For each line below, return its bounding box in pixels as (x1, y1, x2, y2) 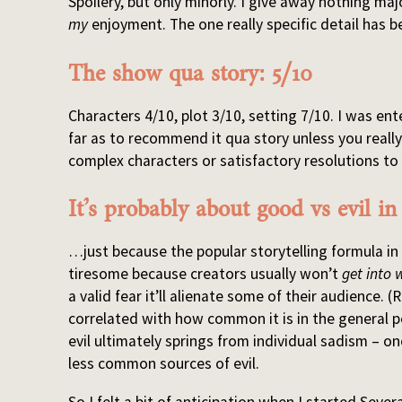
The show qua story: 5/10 (68, 55, 313, 92)
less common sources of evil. (68, 354, 260, 373)
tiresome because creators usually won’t (68, 264, 343, 284)
